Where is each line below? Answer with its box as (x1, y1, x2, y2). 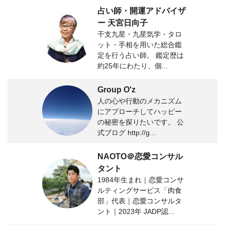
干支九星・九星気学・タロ (97, 30, 182, 38)
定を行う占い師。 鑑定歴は (97, 51, 184, 59)
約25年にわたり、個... (97, 61, 168, 70)
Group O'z (97, 85, 136, 94)
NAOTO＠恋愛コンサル (97, 152, 183, 161)
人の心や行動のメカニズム (97, 96, 182, 105)
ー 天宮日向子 (97, 18, 148, 27)
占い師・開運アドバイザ (97, 6, 186, 15)
